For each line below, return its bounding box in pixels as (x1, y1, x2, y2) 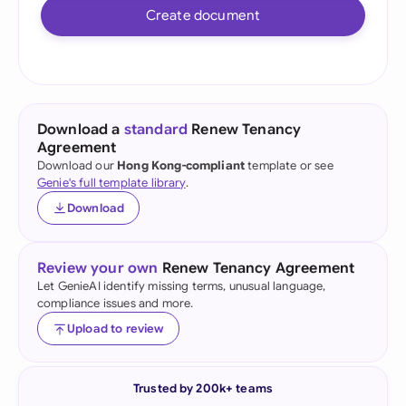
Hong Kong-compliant (117, 158, 246, 173)
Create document (145, 6, 261, 24)
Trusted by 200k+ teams (133, 381, 273, 396)
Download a (37, 121, 124, 139)
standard (123, 121, 188, 139)
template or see (245, 158, 333, 173)
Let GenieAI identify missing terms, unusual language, (37, 278, 326, 294)
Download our (37, 158, 118, 173)
